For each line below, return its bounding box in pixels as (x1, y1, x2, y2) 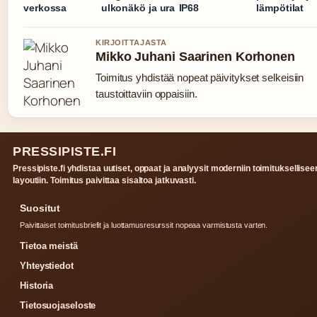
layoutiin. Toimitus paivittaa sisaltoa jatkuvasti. (13, 175, 196, 185)
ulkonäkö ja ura (100, 1, 175, 13)
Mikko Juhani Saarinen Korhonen (96, 49, 295, 64)
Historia (20, 279, 54, 291)
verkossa (23, 1, 67, 13)
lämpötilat (256, 1, 304, 13)
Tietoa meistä (20, 240, 78, 251)
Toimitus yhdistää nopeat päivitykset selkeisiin (96, 71, 304, 83)
